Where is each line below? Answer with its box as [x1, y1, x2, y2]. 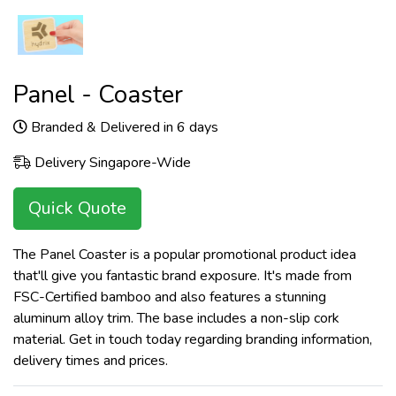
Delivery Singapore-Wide [31, 153, 191, 173]
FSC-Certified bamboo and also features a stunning [13, 287, 326, 308]
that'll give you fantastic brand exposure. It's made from [13, 266, 352, 286]
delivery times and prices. [13, 351, 171, 371]
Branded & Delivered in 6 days [27, 118, 218, 138]
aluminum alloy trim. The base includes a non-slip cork [13, 308, 339, 329]
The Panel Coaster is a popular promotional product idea [13, 245, 356, 265]
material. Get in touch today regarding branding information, [13, 330, 372, 350]
